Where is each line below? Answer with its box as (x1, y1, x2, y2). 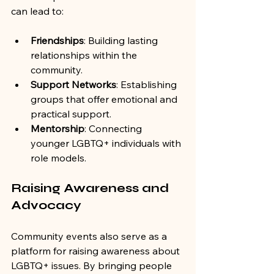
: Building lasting (84, 34, 160, 47)
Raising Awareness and (11, 180, 172, 196)
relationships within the (31, 49, 139, 62)
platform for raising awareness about (11, 245, 182, 257)
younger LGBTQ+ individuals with (31, 137, 183, 150)
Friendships (31, 34, 84, 47)
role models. (31, 152, 86, 165)
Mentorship (31, 122, 84, 135)
